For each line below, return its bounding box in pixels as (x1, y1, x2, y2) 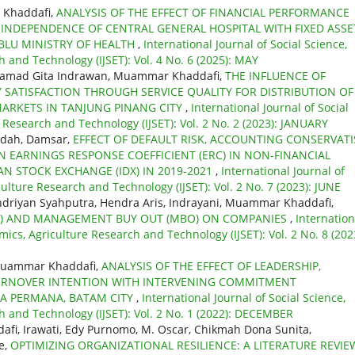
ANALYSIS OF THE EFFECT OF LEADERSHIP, (101, 258, 321, 273)
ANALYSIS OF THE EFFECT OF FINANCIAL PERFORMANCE (56, 4, 349, 20)
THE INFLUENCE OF (225, 67, 326, 83)
